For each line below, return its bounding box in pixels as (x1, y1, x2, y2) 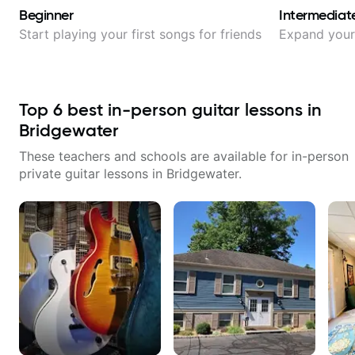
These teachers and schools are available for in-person (19, 148, 349, 164)
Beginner (19, 6, 74, 24)
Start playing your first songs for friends (19, 26, 261, 42)
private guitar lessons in (19, 166, 166, 181)
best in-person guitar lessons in (63, 99, 322, 120)
